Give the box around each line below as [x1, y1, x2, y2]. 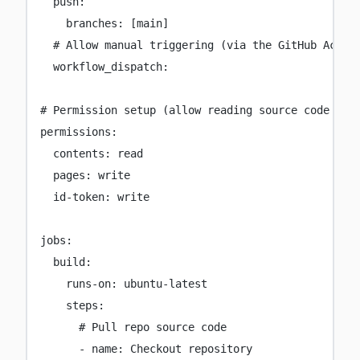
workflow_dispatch [52, 59, 162, 73]
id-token [52, 190, 104, 203]
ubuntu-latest [123, 276, 207, 290]
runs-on [65, 276, 111, 290]
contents [52, 146, 104, 160]
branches [65, 16, 117, 30]
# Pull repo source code [78, 320, 227, 333]
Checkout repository [129, 342, 252, 355]
